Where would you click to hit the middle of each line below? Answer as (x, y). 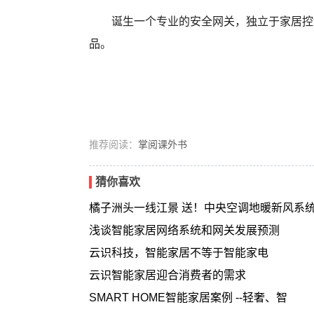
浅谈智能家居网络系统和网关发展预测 (184, 230)
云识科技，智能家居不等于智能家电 (179, 253)
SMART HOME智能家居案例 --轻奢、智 (188, 298)
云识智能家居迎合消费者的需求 (168, 275)
